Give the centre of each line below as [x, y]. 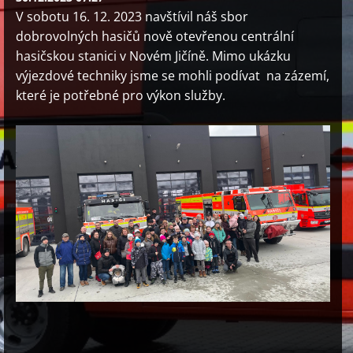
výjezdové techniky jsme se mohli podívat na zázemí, [173, 76]
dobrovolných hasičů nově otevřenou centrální [155, 36]
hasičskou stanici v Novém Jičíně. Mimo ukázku [153, 56]
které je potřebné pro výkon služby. [121, 95]
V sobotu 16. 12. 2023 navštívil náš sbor [132, 17]
